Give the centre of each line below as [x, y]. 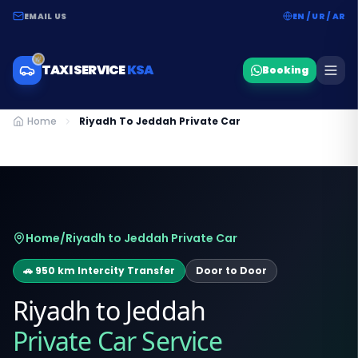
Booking [285, 70]
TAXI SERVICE [84, 70]
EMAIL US [45, 16]
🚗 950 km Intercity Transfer [99, 270]
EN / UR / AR [319, 16]
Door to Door [231, 270]
